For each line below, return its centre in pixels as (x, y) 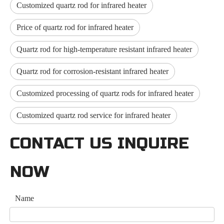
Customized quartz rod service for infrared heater (93, 115)
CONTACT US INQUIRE (99, 143)
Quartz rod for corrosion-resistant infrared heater (92, 71)
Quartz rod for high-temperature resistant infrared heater (104, 49)
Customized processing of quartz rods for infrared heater (105, 93)
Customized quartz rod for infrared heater (81, 5)
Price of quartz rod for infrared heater (75, 27)
